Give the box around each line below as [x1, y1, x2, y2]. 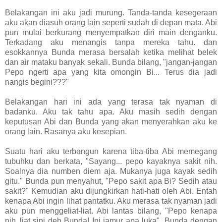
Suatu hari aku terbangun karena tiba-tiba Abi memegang [5, 147, 217, 156]
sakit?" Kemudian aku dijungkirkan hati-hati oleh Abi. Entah [5, 186, 217, 195]
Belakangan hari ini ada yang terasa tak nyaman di [5, 97, 217, 106]
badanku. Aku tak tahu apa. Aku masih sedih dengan [5, 107, 217, 116]
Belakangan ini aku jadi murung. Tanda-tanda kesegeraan [5, 8, 217, 17]
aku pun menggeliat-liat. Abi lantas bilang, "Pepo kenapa [5, 206, 217, 215]
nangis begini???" [5, 77, 69, 86]
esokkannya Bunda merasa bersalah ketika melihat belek [5, 48, 217, 56]
